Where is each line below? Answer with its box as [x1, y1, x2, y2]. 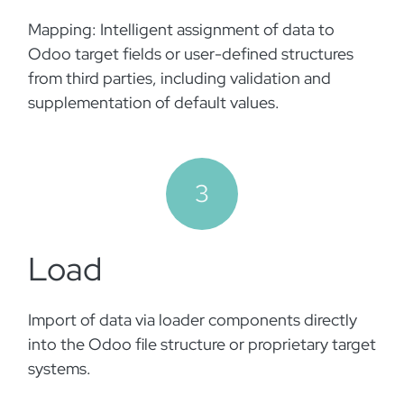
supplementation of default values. [28, 92, 283, 113]
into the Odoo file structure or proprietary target [28, 334, 376, 354]
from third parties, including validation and [28, 68, 331, 88]
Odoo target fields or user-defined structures [28, 43, 353, 64]
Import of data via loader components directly [28, 309, 357, 330]
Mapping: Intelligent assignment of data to [28, 19, 335, 40]
